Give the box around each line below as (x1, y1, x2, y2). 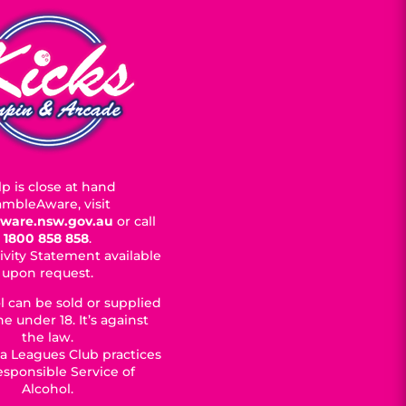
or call (116, 212, 156, 229)
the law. (22, 328, 74, 345)
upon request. (2, 264, 94, 281)
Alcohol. (22, 380, 74, 397)
